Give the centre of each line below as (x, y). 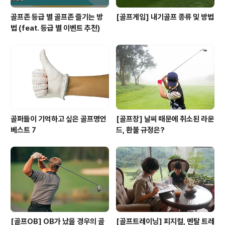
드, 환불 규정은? (140, 130)
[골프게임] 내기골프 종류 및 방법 (165, 17)
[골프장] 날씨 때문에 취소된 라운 (165, 119)
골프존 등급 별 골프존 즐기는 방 (57, 17)
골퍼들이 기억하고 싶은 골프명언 (59, 119)
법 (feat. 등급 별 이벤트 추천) (55, 28)
